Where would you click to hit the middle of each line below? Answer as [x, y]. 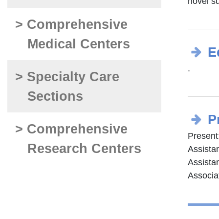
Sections [55, 96]
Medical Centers [78, 44]
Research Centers [84, 148]
